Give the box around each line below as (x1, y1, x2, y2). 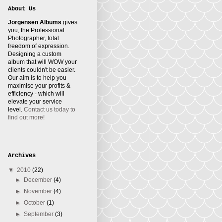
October (24, 199, 47, 206)
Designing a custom (8, 51, 61, 57)
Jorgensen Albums (8, 19, 61, 26)
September (24, 211, 55, 218)
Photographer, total (8, 35, 59, 42)
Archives (8, 152, 36, 159)
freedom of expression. (8, 43, 69, 50)
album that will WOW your (8, 58, 77, 65)
